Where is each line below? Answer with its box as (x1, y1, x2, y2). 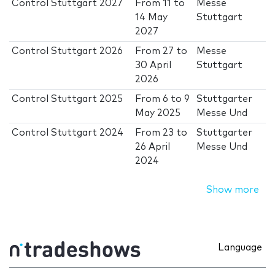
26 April (135, 142, 171, 152)
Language (218, 242, 262, 252)
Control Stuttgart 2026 (12, 47, 123, 56)
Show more (206, 185, 259, 195)
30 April (135, 61, 172, 71)
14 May (135, 13, 168, 23)
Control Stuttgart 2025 (12, 95, 123, 104)
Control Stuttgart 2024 (12, 128, 124, 138)
